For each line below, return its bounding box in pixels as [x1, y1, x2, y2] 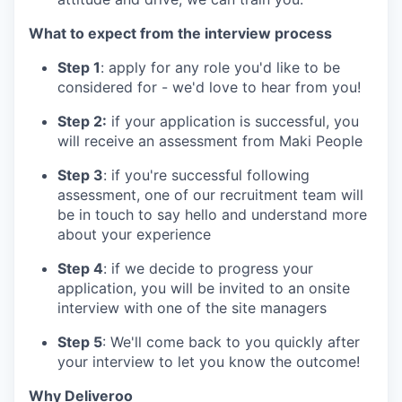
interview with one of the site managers [57, 298, 327, 317]
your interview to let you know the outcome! [57, 352, 360, 371]
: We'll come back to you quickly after [102, 332, 360, 351]
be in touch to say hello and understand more [57, 205, 367, 223]
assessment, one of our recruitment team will [57, 185, 363, 204]
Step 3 [57, 165, 103, 184]
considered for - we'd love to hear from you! [57, 77, 361, 96]
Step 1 [57, 57, 100, 76]
